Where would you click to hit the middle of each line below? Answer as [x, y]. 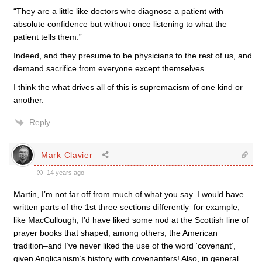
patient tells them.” [48, 37]
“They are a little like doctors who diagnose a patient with [118, 11]
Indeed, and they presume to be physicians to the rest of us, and [133, 56]
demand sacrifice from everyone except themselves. [110, 68]
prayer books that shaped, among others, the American [116, 233]
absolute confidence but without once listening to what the [120, 24]
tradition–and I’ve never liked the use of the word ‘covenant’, [125, 246]
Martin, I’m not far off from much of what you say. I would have [129, 194]
